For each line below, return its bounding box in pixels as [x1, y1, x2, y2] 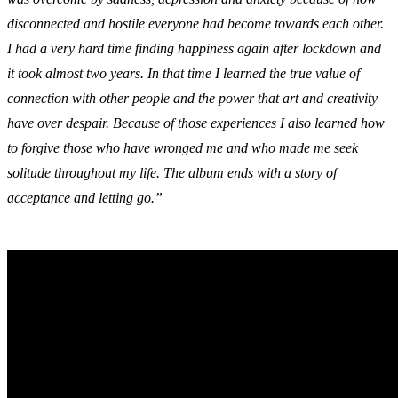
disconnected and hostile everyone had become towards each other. [7, 15, 384, 31]
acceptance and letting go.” [7, 189, 163, 205]
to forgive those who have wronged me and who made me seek [7, 139, 358, 155]
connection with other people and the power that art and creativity [7, 90, 378, 106]
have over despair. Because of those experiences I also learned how [7, 115, 385, 131]
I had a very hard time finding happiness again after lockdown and [7, 40, 381, 56]
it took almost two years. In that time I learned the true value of [7, 65, 360, 81]
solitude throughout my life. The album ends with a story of [7, 164, 337, 180]
